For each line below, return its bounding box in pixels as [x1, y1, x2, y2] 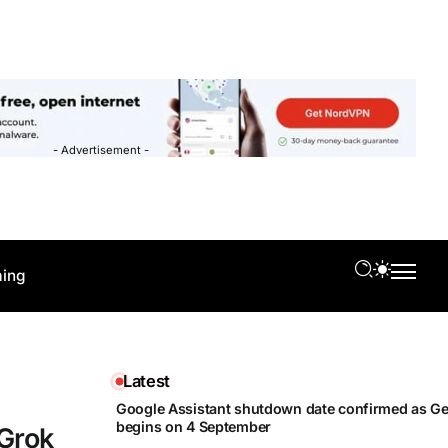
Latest [123, 371, 171, 391]
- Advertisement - [53, 142, 149, 157]
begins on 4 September [116, 418, 272, 436]
